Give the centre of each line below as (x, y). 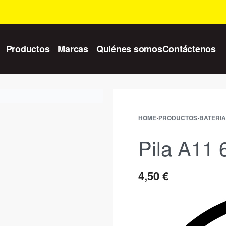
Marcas (73, 49)
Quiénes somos (129, 49)
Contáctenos (189, 49)
